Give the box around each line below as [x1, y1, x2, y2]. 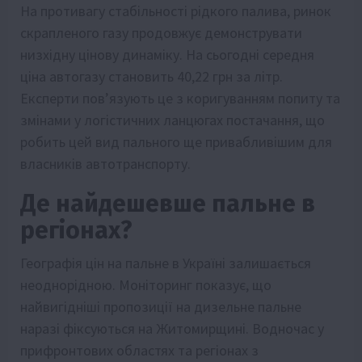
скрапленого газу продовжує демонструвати [20, 23, 302, 43]
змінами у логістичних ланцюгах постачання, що [20, 111, 325, 130]
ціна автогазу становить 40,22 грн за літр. [20, 67, 283, 86]
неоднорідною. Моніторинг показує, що [20, 276, 271, 295]
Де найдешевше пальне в [20, 189, 315, 219]
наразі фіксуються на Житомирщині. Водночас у [20, 319, 324, 339]
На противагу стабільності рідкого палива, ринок [20, 2, 331, 21]
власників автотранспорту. [20, 154, 191, 174]
